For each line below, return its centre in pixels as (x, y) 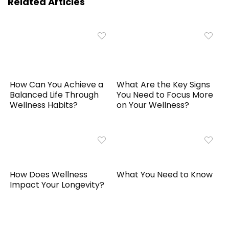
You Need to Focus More (165, 95)
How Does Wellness (49, 174)
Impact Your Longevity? (57, 185)
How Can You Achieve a (57, 84)
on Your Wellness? (153, 105)
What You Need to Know (165, 174)
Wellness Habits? (44, 105)
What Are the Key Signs (164, 84)
